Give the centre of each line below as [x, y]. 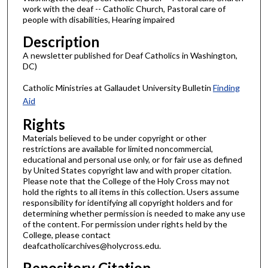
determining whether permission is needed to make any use [134, 213]
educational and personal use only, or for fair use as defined [132, 159]
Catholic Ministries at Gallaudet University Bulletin [118, 88]
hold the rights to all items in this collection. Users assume [131, 191]
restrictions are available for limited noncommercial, [118, 148]
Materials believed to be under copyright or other [114, 138]
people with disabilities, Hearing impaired [98, 20]
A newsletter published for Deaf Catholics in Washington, [130, 55]
